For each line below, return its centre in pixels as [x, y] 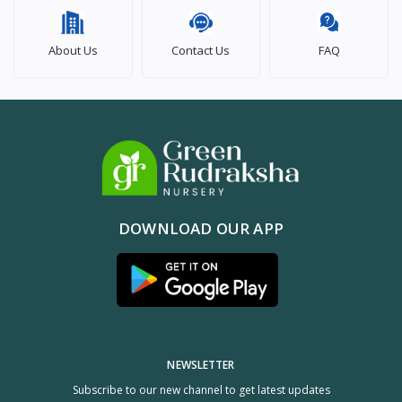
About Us [73, 50]
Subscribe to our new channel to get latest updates [201, 389]
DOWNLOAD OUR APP [201, 228]
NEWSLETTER [201, 364]
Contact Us [201, 50]
